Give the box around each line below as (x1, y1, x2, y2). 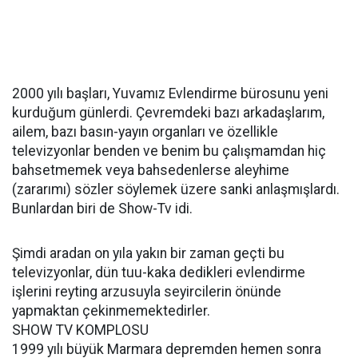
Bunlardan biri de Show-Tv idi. (12, 201, 193, 217)
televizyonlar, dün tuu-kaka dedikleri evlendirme (12, 265, 305, 280)
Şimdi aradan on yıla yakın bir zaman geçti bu (12, 245, 284, 261)
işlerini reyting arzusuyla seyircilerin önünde (12, 284, 281, 300)
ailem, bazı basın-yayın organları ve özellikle (12, 124, 278, 140)
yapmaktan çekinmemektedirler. (12, 303, 210, 319)
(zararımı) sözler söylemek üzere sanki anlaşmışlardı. (12, 181, 340, 197)
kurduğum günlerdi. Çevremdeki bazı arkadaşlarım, (12, 105, 324, 121)
